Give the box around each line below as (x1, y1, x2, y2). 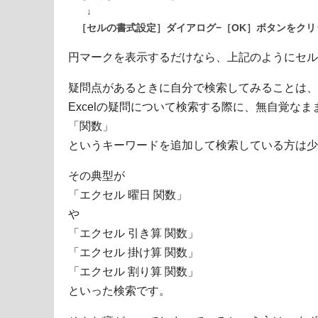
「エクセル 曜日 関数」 (68, 189, 187, 202)
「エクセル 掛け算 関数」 (68, 246, 199, 259)
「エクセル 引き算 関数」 (68, 227, 199, 240)
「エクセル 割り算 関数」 (68, 265, 199, 278)
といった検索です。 (68, 285, 170, 297)
